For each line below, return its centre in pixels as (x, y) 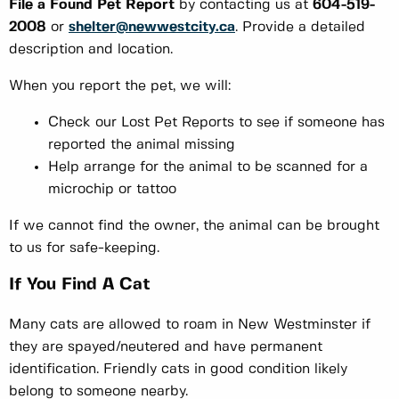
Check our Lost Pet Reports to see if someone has (216, 122)
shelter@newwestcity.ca (152, 27)
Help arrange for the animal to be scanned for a (208, 167)
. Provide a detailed (300, 27)
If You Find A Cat (79, 285)
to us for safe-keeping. (84, 248)
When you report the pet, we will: (120, 85)
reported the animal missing (142, 144)
